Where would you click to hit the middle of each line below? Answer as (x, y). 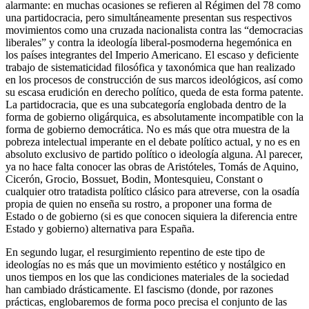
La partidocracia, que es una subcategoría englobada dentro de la (146, 104)
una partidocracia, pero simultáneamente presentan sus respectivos (149, 17)
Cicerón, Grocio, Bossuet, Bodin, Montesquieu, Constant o (134, 179)
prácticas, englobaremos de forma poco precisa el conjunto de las (146, 301)
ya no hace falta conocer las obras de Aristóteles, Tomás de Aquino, (152, 166)
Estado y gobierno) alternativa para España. (100, 228)
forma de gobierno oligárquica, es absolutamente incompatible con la (154, 117)
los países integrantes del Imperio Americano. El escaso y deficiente (152, 54)
